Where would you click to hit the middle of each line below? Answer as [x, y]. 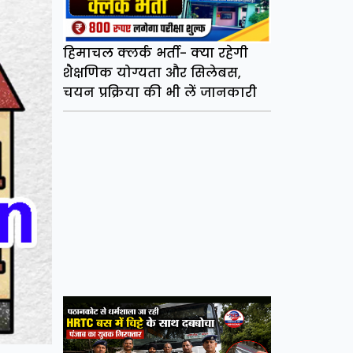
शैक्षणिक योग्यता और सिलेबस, [152, 72]
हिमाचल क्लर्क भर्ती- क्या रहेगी [155, 53]
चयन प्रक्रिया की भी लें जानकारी [160, 92]
